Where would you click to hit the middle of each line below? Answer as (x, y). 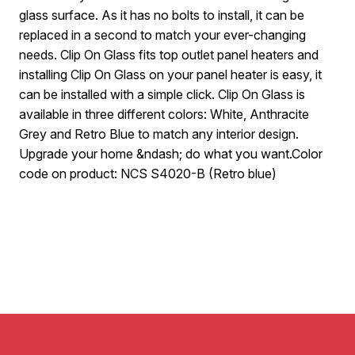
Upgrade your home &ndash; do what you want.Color (171, 153)
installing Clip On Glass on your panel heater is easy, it (170, 74)
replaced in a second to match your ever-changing (162, 34)
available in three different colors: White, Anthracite (164, 114)
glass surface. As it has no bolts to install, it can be (162, 15)
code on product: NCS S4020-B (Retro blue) (148, 173)
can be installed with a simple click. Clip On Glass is (162, 94)
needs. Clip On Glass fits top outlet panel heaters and (169, 54)
